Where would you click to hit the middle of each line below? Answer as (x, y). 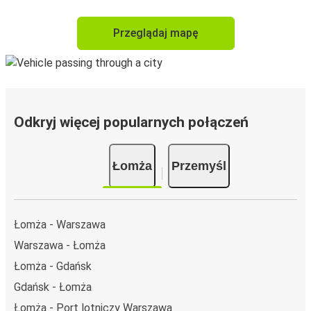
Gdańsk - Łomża (53, 287)
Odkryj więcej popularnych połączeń (131, 123)
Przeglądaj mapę (155, 33)
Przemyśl (199, 166)
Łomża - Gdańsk (53, 267)
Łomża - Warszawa (60, 225)
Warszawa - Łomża (60, 246)
